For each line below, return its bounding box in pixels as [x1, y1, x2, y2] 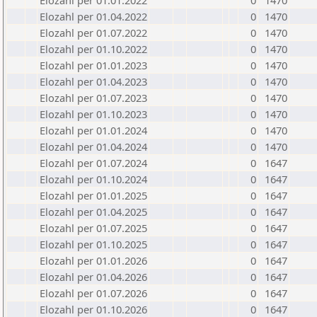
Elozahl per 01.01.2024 [40, 123, 147, 137]
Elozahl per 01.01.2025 [40, 188, 147, 202]
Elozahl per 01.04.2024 [40, 139, 147, 154]
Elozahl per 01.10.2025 [40, 237, 147, 251]
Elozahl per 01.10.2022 [40, 42, 147, 56]
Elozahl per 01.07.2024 [40, 156, 147, 170]
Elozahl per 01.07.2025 [40, 221, 147, 235]
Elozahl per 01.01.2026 [40, 253, 147, 267]
